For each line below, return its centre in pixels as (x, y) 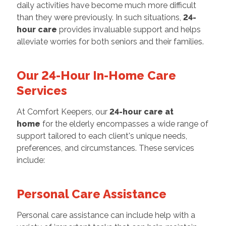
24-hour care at (141, 112)
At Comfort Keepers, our (63, 112)
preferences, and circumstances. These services (105, 148)
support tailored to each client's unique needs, (102, 136)
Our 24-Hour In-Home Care (96, 76)
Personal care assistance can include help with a (106, 215)
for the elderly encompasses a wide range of (125, 124)
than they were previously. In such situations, (100, 18)
